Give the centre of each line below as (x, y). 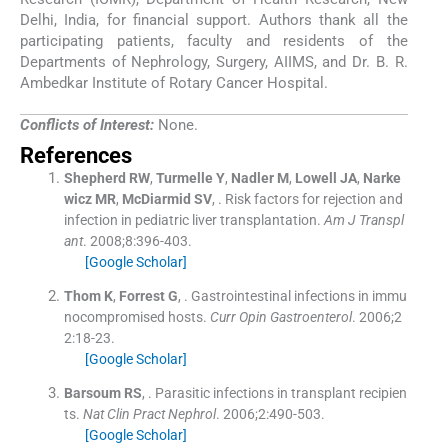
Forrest (141, 295)
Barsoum (92, 392)
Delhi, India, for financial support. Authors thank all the (214, 20)
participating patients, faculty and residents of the (214, 41)
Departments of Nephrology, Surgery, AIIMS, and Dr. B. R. (214, 62)
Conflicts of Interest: (87, 125)
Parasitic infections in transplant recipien (280, 392)
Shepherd (94, 177)
